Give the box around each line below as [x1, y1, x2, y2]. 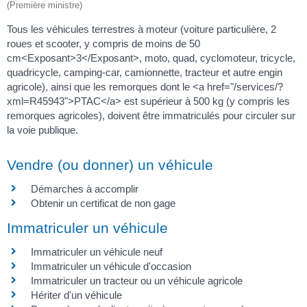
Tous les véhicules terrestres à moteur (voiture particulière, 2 [7, 23, 276, 35]
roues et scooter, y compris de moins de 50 [7, 37, 200, 49]
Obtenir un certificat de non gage [31, 197, 175, 210]
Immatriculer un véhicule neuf [31, 246, 162, 258]
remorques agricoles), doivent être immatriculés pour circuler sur [7, 109, 295, 121]
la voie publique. [7, 123, 78, 136]
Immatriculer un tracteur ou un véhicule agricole [31, 275, 243, 287]
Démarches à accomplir [31, 183, 138, 195]
